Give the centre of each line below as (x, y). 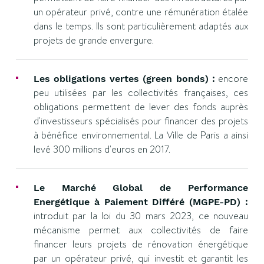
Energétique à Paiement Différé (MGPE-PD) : (141, 202)
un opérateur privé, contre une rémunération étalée (141, 12)
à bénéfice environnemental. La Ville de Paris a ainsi (141, 135)
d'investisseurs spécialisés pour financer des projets (141, 121)
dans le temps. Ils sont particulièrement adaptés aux (141, 26)
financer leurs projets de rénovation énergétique (141, 244)
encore (232, 79)
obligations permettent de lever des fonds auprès (141, 107)
